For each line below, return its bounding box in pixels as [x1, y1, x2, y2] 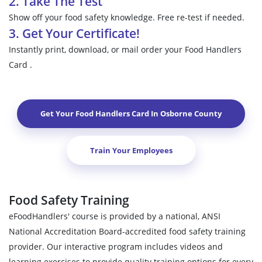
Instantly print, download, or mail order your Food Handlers [9, 43, 242, 55]
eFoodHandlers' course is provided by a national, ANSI [9, 211, 220, 222]
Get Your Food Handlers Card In [40, 108, 160, 119]
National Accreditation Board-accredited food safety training [9, 226, 246, 237]
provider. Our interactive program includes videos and [9, 241, 223, 253]
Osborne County [160, 108, 222, 119]
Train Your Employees [89, 144, 173, 156]
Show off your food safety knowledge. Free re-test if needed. [9, 11, 244, 23]
